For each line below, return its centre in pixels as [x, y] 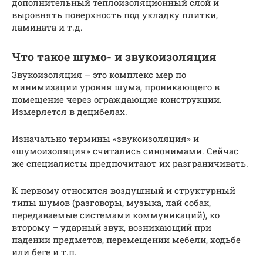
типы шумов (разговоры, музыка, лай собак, [111, 202]
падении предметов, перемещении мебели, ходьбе [126, 239]
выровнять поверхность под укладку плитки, [115, 14]
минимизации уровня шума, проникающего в [116, 87]
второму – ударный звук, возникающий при [112, 227]
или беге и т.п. [44, 252]
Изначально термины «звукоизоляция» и [105, 138]
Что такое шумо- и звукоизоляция [114, 57]
